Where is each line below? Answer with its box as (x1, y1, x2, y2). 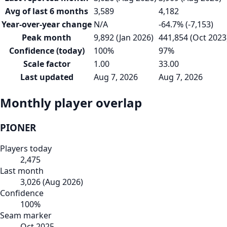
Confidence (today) (9, 45, 85, 56)
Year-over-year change (2, 18, 92, 30)
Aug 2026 (45, 176, 81, 188)
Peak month (22, 31, 71, 43)
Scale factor (23, 58, 70, 69)
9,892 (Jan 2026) (94, 31, 154, 43)
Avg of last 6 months (5, 5, 88, 17)
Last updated (20, 71, 73, 83)
